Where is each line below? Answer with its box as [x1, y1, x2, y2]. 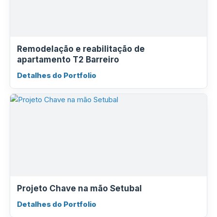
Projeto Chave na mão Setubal [17, 184, 142, 193]
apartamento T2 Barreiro [17, 55, 119, 64]
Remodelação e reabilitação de [17, 44, 145, 54]
